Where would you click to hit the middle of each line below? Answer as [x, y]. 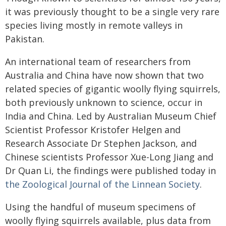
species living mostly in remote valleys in [94, 25]
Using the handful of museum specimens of [100, 207]
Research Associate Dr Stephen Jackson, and [101, 143]
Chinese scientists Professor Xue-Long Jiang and [109, 157]
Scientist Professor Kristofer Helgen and [93, 130]
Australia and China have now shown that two [104, 75]
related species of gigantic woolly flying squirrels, [113, 89]
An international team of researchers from [98, 62]
